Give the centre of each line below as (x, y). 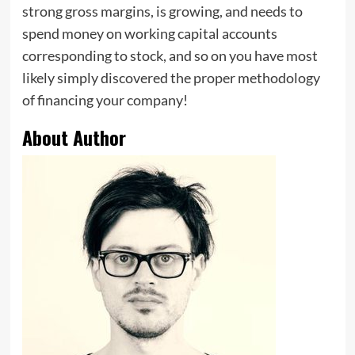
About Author (74, 137)
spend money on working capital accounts (149, 34)
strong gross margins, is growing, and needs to (162, 11)
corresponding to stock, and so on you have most (170, 56)
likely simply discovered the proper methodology (171, 78)
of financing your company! (105, 100)
